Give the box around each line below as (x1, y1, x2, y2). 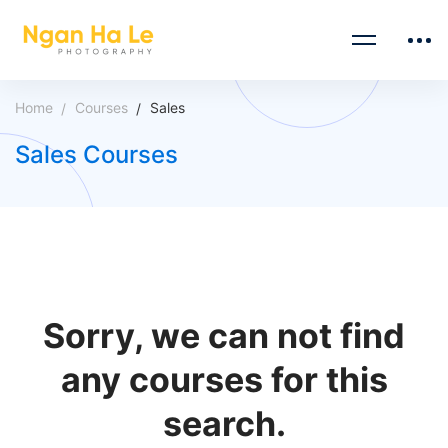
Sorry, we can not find (43, 315, 405, 356)
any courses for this (60, 359, 388, 400)
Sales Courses (15, 140, 178, 169)
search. (162, 403, 286, 444)
